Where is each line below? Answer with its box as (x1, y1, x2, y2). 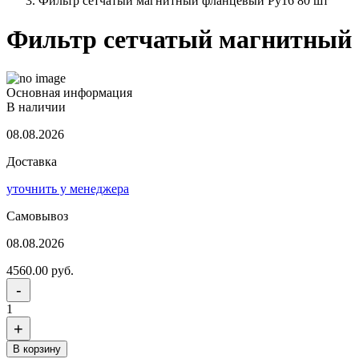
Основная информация (6, 86, 132, 100)
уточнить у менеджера (6, 182, 129, 196)
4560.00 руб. (6, 264, 74, 278)
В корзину (13, 343, 61, 356)
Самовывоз (6, 209, 68, 224)
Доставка (6, 155, 57, 169)
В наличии (6, 100, 66, 115)
